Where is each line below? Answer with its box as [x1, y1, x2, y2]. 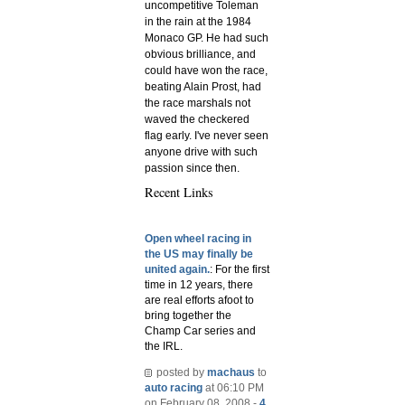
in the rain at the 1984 [145, 15, 251, 29]
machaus [207, 365, 255, 379]
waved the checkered [145, 113, 250, 127]
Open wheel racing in [145, 231, 251, 245]
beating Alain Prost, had [145, 80, 261, 94]
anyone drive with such [145, 146, 258, 159]
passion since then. [145, 162, 240, 175]
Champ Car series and [145, 324, 256, 337]
